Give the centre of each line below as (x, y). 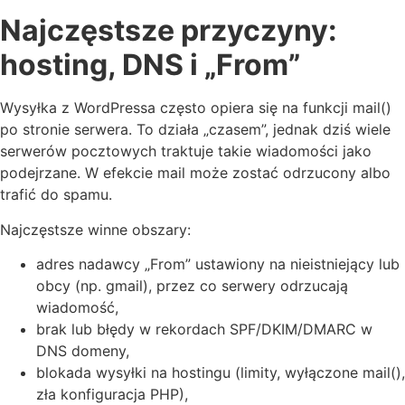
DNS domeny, (83, 350)
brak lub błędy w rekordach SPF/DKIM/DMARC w (204, 329)
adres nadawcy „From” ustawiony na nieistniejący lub (218, 264)
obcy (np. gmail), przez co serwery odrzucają (192, 285)
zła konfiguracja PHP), (112, 394)
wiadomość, (77, 307)
